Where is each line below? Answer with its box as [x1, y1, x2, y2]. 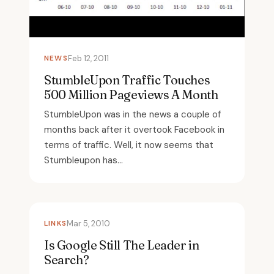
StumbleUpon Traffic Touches [44, 72, 210, 87]
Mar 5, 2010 [67, 218, 110, 229]
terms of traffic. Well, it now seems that [44, 138, 213, 151]
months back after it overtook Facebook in [44, 123, 224, 136]
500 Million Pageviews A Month [44, 86, 218, 102]
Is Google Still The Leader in [44, 237, 199, 253]
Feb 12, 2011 [67, 53, 109, 64]
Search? [44, 251, 89, 267]
